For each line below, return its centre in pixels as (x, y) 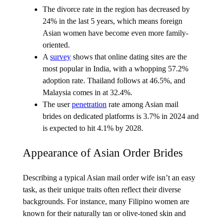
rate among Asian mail (143, 105)
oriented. (57, 45)
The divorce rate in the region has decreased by (116, 9)
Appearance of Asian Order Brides (103, 153)
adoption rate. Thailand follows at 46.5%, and (114, 81)
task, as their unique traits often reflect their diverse (102, 189)
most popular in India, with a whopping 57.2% (116, 69)
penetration (89, 105)
